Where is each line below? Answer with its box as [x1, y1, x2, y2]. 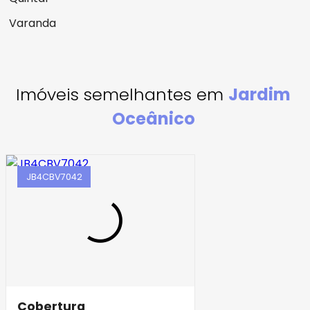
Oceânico [111, 107, 195, 131]
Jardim [228, 83, 291, 107]
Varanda [9, 15, 56, 32]
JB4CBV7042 [26, 170, 82, 183]
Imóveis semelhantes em [16, 83, 229, 107]
